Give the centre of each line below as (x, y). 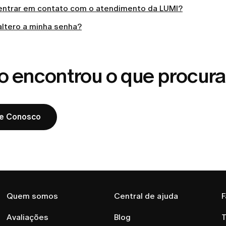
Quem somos (33, 196)
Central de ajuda (146, 196)
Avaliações (28, 217)
